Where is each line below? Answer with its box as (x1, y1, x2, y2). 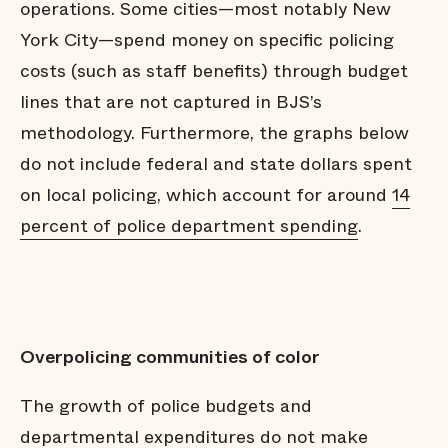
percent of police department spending (20, 213, 358, 239)
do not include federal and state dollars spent (20, 151, 412, 177)
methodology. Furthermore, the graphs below (20, 120, 409, 146)
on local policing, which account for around (20, 182, 392, 208)
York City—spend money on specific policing (20, 27, 394, 53)
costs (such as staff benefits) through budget (20, 58, 408, 84)
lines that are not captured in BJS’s (20, 89, 322, 115)
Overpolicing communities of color (20, 344, 320, 370)
